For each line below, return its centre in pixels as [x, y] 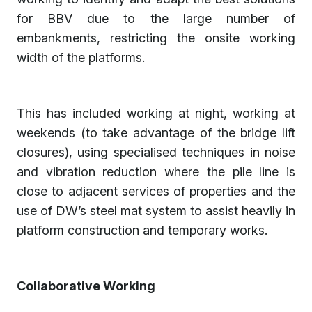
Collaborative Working [86, 286]
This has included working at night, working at [156, 113]
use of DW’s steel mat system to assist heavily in [156, 210]
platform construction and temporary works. [142, 230]
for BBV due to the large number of [156, 18]
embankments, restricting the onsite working [156, 38]
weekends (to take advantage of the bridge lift [156, 132]
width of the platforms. [81, 57]
